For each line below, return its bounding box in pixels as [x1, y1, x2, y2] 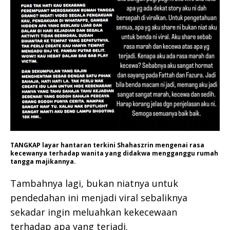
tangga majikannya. [10, 157, 76, 166]
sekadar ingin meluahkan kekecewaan [10, 206, 177, 219]
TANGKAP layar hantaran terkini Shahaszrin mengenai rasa [10, 141, 204, 150]
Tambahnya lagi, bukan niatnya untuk [10, 177, 178, 190]
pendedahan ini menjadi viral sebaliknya [10, 191, 187, 204]
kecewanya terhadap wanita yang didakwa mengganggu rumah [10, 149, 218, 158]
